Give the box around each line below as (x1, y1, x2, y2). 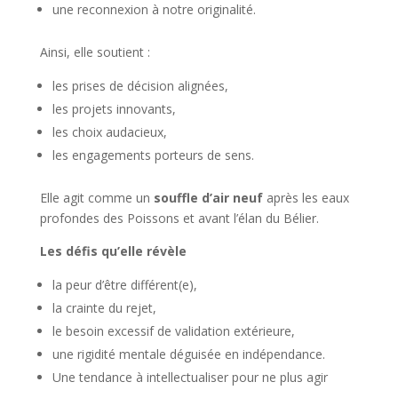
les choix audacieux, (52, 123, 167, 140)
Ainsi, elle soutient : (39, 44, 150, 60)
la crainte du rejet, (52, 299, 156, 316)
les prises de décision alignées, (52, 77, 228, 94)
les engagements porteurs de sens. (52, 147, 254, 163)
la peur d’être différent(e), (52, 276, 197, 293)
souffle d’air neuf (153, 189, 263, 206)
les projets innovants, (52, 100, 176, 117)
